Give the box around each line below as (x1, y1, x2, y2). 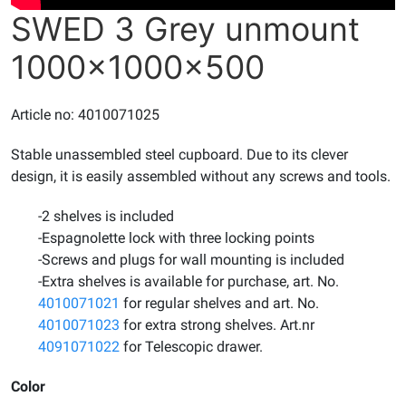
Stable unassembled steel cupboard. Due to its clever (11, 145, 348, 163)
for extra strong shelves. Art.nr (120, 315, 314, 333)
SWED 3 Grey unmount (11, 8, 360, 49)
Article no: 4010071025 (11, 105, 159, 123)
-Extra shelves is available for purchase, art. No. (38, 272, 339, 290)
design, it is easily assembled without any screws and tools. (11, 167, 391, 185)
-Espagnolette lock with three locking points (38, 228, 314, 246)
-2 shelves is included (38, 207, 174, 225)
